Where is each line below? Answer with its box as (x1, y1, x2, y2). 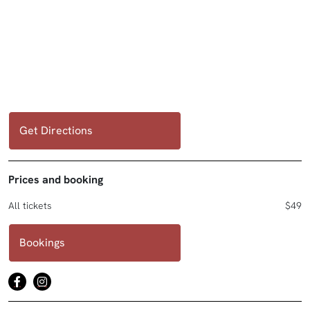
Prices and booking (8, 172, 103, 188)
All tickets (8, 199, 52, 212)
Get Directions (19, 123, 93, 138)
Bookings (19, 235, 65, 250)
